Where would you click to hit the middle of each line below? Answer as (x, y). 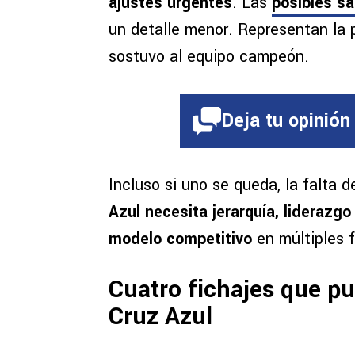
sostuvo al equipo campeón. (209, 57)
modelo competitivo (183, 239)
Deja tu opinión (286, 121)
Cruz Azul (160, 317)
